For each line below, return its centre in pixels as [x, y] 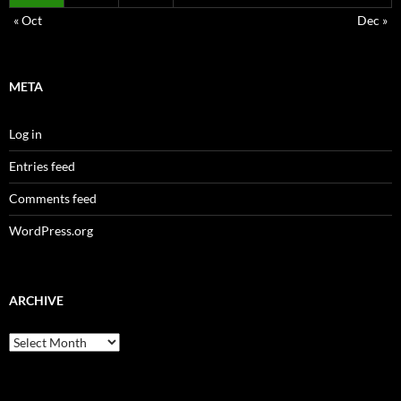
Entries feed [42, 166]
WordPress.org [51, 231]
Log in [26, 134]
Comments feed [53, 199]
